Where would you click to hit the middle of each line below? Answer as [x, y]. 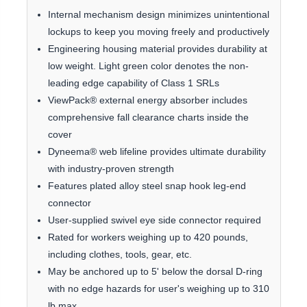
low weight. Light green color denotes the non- [148, 66]
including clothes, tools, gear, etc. [120, 255]
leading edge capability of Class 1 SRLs [133, 83]
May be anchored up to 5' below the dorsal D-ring [155, 272]
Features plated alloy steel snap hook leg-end [147, 186]
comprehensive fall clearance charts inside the [148, 118]
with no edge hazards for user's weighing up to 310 [158, 289]
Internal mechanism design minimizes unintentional [158, 15]
